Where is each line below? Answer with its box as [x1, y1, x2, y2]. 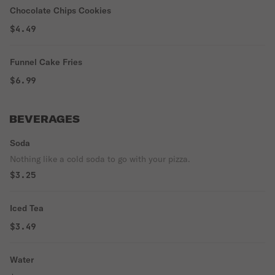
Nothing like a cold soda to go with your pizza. [10, 153, 190, 165]
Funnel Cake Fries [10, 56, 82, 68]
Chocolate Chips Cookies [10, 5, 111, 16]
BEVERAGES [9, 113, 80, 125]
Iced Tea [10, 203, 44, 214]
